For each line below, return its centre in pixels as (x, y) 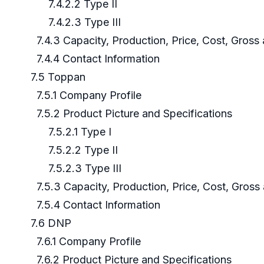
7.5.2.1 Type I (67, 132)
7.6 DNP (47, 223)
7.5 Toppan (54, 77)
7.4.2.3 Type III (71, 22)
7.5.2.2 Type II (70, 150)
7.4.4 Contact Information (89, 59)
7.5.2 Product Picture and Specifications (127, 114)
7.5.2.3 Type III (72, 169)
